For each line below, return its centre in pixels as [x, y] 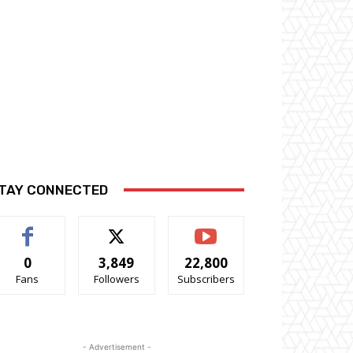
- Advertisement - [117, 346]
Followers [116, 279]
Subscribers [206, 279]
